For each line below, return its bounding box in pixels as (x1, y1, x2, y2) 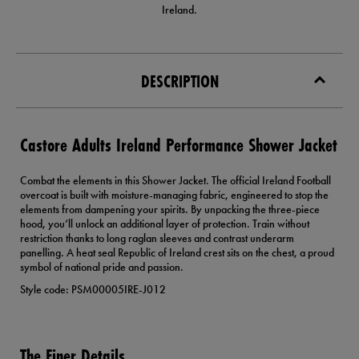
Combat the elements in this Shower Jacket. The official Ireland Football (20, 173, 331, 188)
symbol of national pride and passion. (20, 260, 184, 275)
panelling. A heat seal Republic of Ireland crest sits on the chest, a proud (20, 245, 334, 260)
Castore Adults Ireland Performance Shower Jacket (20, 132, 337, 158)
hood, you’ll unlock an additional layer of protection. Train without (20, 216, 309, 232)
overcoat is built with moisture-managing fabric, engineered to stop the (20, 188, 329, 203)
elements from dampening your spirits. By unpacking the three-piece (20, 202, 320, 217)
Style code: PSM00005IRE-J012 (20, 282, 166, 297)
